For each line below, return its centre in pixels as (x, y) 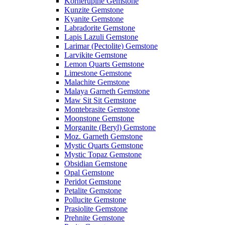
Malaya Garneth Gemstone (107, 91)
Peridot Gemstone (93, 182)
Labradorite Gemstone (100, 28)
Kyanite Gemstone (94, 19)
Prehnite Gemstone (94, 218)
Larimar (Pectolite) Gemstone (111, 46)
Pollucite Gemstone (95, 200)
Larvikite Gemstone (96, 55)
